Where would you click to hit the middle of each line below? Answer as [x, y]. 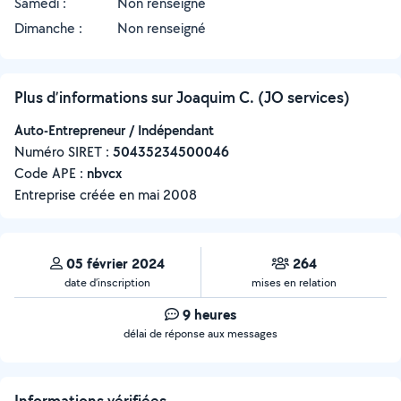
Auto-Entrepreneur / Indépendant [114, 130]
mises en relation [294, 282]
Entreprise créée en [76, 195]
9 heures [209, 314]
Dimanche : [48, 28]
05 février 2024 [115, 263]
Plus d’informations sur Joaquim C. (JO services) [182, 97]
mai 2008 [167, 195]
